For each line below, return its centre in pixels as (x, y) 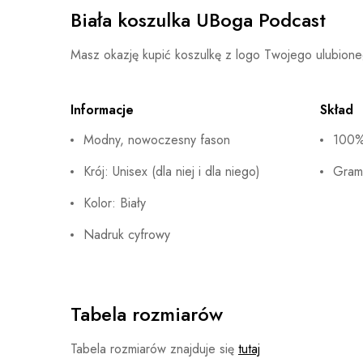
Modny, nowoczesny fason (157, 140)
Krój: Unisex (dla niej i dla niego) (172, 171)
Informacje (102, 110)
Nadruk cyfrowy (127, 235)
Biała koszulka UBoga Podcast (198, 20)
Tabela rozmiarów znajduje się (154, 349)
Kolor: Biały (115, 203)
